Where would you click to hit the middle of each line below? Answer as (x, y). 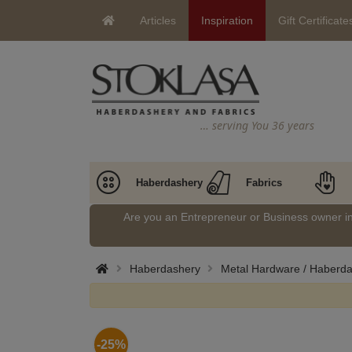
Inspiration (227, 20)
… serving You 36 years (257, 125)
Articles (158, 20)
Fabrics (264, 183)
